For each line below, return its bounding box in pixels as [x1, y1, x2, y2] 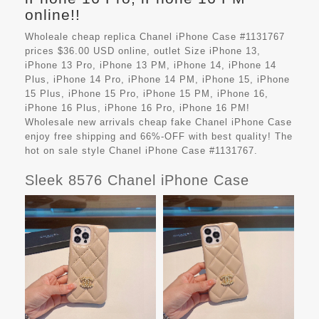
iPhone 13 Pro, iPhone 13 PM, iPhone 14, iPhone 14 [25, 60, 276, 71]
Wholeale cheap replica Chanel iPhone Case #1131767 [25, 31, 285, 43]
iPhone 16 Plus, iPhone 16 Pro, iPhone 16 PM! [25, 103, 250, 114]
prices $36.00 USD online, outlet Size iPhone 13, [25, 46, 261, 57]
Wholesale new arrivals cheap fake [25, 117, 195, 128]
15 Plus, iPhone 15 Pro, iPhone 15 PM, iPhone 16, [25, 88, 268, 100]
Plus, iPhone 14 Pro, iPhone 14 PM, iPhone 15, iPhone [25, 74, 290, 85]
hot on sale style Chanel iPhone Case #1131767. [25, 145, 258, 157]
